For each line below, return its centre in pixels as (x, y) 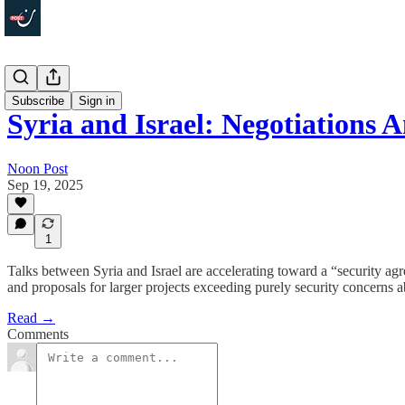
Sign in (97, 101)
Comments (38, 334)
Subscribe (38, 101)
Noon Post (38, 168)
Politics (28, 80)
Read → (31, 318)
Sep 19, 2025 (45, 184)
